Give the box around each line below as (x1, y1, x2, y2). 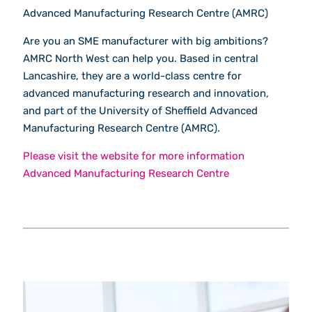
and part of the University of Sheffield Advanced (23, 104, 258, 117)
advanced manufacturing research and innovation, (23, 86, 269, 100)
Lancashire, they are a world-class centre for (23, 69, 242, 82)
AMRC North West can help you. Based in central (23, 52, 258, 65)
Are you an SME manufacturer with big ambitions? (23, 34, 268, 47)
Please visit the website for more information (23, 149, 244, 162)
